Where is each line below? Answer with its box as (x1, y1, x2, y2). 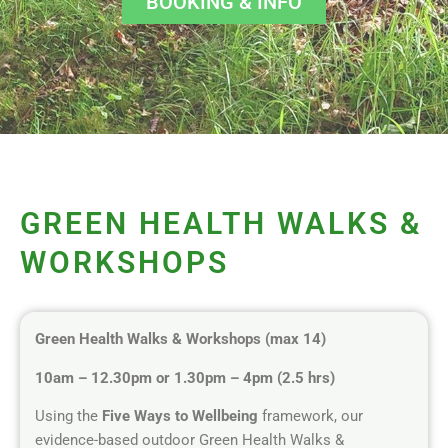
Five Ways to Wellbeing (102, 407, 258, 426)
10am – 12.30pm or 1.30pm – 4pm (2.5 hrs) (35, 368, 335, 387)
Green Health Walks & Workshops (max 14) (35, 330, 370, 348)
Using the (35, 407, 102, 426)
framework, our (258, 407, 363, 426)
